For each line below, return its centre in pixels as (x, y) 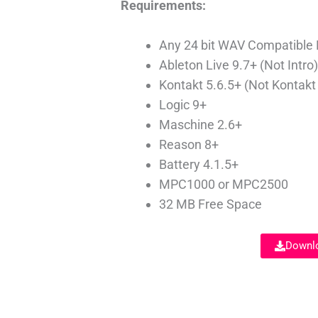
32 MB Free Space (211, 204)
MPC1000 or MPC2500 (224, 185)
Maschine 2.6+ (201, 125)
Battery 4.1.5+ (199, 165)
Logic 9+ (183, 105)
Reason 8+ (189, 145)
